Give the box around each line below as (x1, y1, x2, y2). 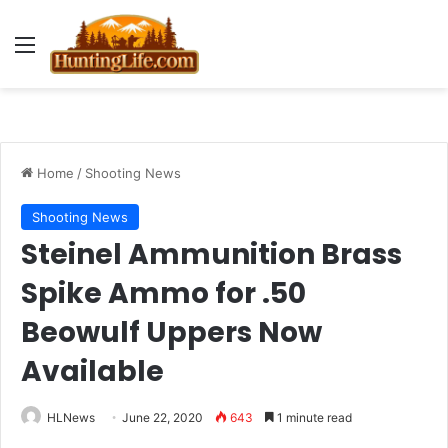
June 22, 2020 (122, 410, 203, 425)
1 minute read (274, 410, 352, 425)
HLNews (47, 410, 95, 425)
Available (21, 352, 164, 391)
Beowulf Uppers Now (21, 313, 322, 352)
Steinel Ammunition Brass (21, 235, 402, 274)
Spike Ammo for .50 (21, 274, 306, 313)
